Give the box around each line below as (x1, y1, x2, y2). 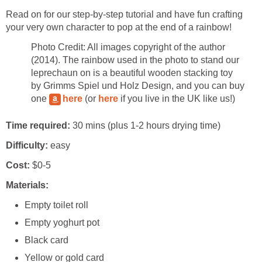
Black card (25, 235, 68, 246)
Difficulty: (6, 140, 48, 151)
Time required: (6, 120, 70, 131)
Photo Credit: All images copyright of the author (31, 42, 225, 53)
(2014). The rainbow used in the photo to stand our (31, 55, 239, 65)
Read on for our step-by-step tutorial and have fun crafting (6, 9, 243, 20)
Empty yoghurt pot (25, 218, 99, 228)
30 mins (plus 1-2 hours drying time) (70, 120, 220, 131)
